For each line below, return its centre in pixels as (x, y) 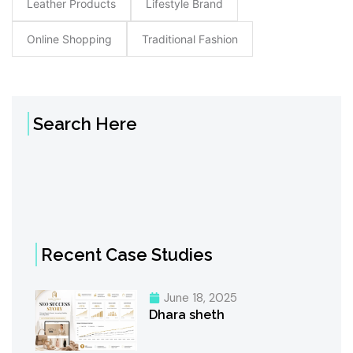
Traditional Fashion (190, 39)
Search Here (85, 124)
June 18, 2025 (200, 298)
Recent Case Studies (127, 255)
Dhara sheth (186, 315)
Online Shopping (69, 39)
